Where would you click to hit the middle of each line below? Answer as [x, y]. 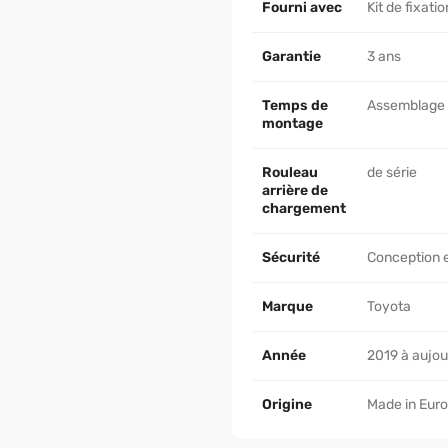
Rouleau [290, 172]
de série [391, 172]
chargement [304, 208]
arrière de [295, 190]
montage [292, 123]
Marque [287, 306]
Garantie [291, 56]
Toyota [388, 306]
